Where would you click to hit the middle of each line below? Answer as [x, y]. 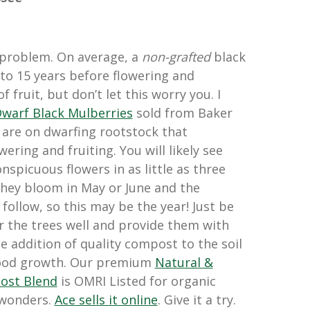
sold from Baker [182, 113]
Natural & [184, 263]
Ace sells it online [106, 300]
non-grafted [176, 57]
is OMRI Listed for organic [136, 281]
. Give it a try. [197, 300]
